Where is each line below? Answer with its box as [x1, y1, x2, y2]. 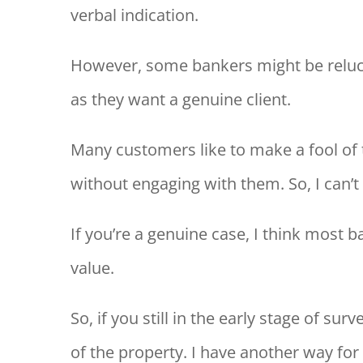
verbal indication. [70, 4, 199, 27]
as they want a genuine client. [70, 88, 291, 111]
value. [70, 257, 114, 280]
